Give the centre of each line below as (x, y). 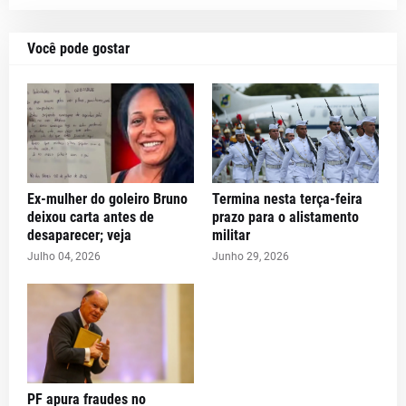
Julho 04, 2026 (64, 257)
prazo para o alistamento (285, 217)
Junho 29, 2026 (251, 257)
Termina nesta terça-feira (287, 199)
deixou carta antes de (91, 217)
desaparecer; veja (79, 236)
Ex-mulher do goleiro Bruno (107, 199)
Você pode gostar (78, 49)
